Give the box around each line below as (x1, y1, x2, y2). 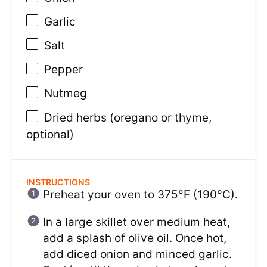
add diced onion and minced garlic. (43, 247, 232, 261)
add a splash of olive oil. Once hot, (43, 231, 227, 245)
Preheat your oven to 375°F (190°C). (43, 187, 238, 201)
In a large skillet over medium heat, (43, 215, 231, 229)
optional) (26, 127, 74, 141)
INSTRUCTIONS (26, 176, 90, 187)
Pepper (44, 63, 83, 77)
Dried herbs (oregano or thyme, (44, 110, 212, 125)
